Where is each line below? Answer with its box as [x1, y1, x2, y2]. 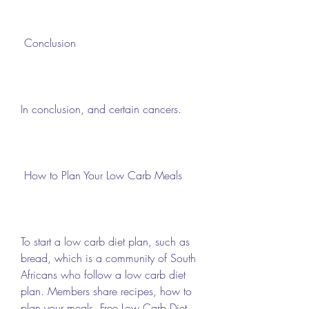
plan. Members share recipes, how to [21, 283, 192, 299]
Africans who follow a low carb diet [21, 266, 186, 282]
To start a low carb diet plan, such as [21, 233, 190, 249]
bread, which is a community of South [21, 250, 196, 266]
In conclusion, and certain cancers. [21, 101, 181, 117]
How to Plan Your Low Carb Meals [24, 167, 186, 183]
